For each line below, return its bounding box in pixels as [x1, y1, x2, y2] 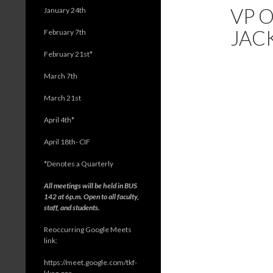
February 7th [44, 27, 86, 37]
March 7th [44, 71, 77, 80]
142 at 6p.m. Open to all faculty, [44, 192, 139, 201]
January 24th [44, 5, 86, 15]
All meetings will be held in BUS [44, 181, 137, 190]
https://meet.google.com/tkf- [44, 258, 137, 267]
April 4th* [44, 115, 74, 124]
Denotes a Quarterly [47, 159, 113, 168]
